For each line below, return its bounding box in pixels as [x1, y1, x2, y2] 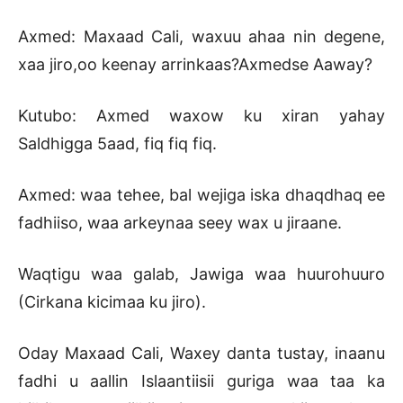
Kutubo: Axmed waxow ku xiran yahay [18, 106, 385, 126]
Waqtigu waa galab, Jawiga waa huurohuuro [18, 264, 385, 284]
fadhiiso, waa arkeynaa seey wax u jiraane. [18, 213, 342, 233]
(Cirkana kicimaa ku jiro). [18, 292, 206, 312]
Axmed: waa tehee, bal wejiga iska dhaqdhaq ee [18, 185, 385, 205]
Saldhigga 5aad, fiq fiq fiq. [18, 134, 217, 154]
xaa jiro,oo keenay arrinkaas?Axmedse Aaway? [18, 55, 372, 75]
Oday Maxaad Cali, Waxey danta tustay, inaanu [18, 344, 385, 363]
